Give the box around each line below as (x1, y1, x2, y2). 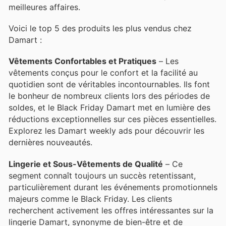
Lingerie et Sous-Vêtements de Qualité (9, 158, 163, 169)
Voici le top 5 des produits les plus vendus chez (9, 23, 192, 34)
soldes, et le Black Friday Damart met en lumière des (9, 102, 210, 113)
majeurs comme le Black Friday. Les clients (9, 193, 172, 204)
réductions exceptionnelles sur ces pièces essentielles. (9, 114, 216, 125)
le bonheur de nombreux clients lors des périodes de (9, 91, 210, 101)
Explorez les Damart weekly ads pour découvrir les (9, 126, 204, 136)
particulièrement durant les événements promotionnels (9, 182, 217, 192)
